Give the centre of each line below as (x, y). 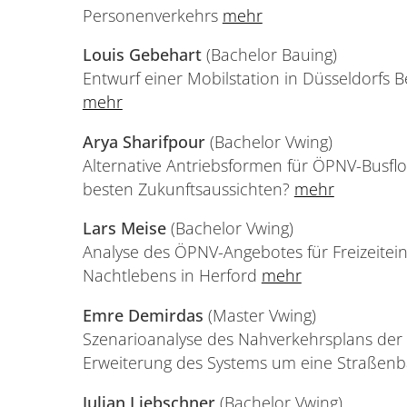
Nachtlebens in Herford (172, 276)
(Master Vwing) (262, 316)
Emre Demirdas (143, 316)
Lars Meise (124, 228)
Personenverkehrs (152, 15)
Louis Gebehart (142, 55)
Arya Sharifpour (146, 141)
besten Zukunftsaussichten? (188, 189)
